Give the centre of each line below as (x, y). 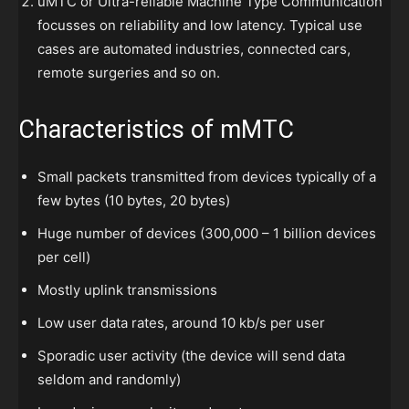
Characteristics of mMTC (156, 130)
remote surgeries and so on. (129, 73)
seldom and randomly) (109, 380)
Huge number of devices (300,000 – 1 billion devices (207, 234)
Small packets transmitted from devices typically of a (207, 177)
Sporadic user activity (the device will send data (191, 356)
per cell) (64, 257)
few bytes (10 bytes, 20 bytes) (134, 201)
